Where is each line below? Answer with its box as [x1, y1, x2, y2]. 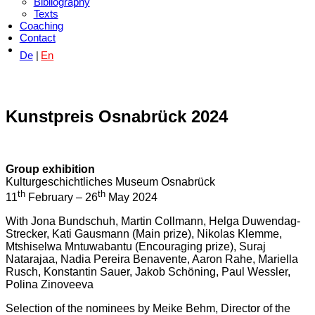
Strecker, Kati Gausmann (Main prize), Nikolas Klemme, [6, 228, 282, 240]
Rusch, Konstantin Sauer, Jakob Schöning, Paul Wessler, [6, 266, 290, 278]
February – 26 [25, 191, 98, 204]
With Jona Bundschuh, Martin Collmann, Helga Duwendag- [6, 215, 300, 228]
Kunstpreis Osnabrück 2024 [6, 106, 228, 126]
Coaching [19, 20, 63, 32]
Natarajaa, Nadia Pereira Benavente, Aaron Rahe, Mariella [6, 253, 298, 266]
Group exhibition [6, 162, 95, 175]
